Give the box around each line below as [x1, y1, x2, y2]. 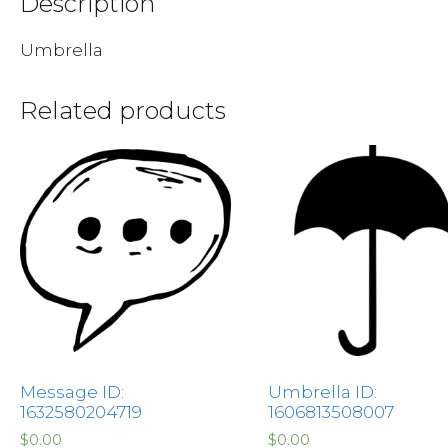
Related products [20, 95, 226, 125]
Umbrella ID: [267, 381, 377, 402]
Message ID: [20, 381, 124, 402]
